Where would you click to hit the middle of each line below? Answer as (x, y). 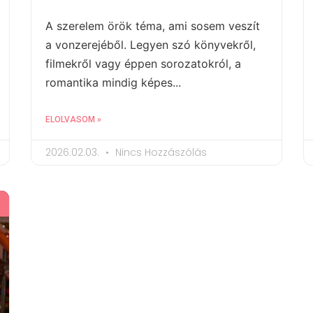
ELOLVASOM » (73, 119)
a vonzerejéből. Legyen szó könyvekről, (151, 44)
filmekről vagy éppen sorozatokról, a (143, 63)
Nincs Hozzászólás (160, 152)
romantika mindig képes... (113, 82)
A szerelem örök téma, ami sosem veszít (153, 26)
